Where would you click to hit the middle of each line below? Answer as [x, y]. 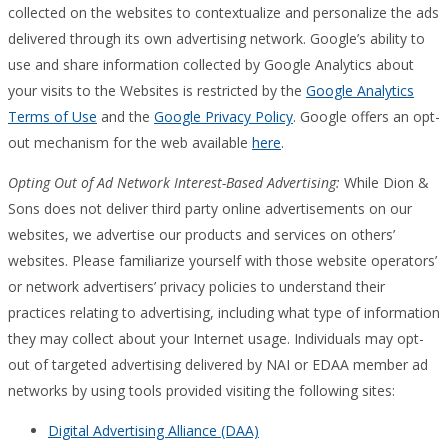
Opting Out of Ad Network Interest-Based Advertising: [174, 182]
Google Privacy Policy [223, 116]
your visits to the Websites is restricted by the [157, 90]
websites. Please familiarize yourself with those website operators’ [222, 260]
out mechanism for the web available [130, 142]
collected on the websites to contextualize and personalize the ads [223, 12]
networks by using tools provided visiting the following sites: [201, 390]
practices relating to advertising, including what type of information [224, 312]
